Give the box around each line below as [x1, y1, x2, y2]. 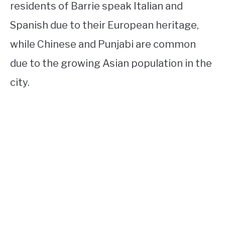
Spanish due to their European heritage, [10, 19, 199, 32]
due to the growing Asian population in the [10, 57, 212, 70]
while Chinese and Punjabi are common [10, 38, 196, 51]
